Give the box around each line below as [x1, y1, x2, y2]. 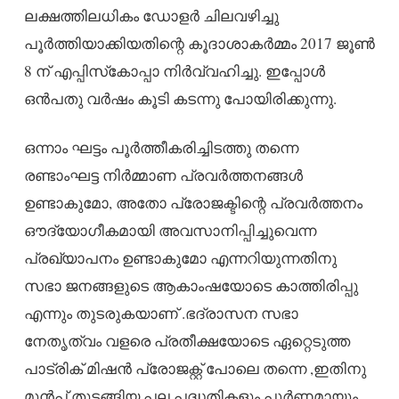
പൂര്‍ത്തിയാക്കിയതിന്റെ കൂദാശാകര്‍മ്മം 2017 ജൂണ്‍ [23, 33, 375, 54]
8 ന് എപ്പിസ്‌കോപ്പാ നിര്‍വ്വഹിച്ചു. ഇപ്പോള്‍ [23, 61, 325, 82]
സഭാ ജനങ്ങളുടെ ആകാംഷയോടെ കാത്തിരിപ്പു [23, 275, 358, 297]
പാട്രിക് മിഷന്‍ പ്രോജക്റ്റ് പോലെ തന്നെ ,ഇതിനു [23, 358, 366, 379]
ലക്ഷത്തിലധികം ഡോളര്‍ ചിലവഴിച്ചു [23, 5, 279, 27]
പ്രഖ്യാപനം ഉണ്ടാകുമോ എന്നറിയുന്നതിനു [23, 248, 337, 269]
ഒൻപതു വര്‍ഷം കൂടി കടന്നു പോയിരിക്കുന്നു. [23, 88, 337, 110]
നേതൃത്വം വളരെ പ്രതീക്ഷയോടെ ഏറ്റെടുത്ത [23, 330, 350, 352]
